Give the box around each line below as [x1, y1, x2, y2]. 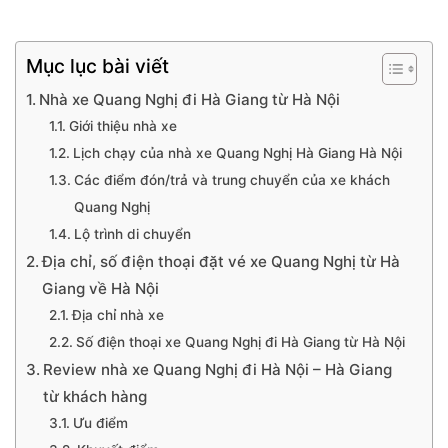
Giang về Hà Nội [42, 279, 160, 298]
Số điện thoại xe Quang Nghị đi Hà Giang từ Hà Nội [75, 334, 405, 350]
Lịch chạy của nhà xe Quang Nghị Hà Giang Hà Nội [72, 145, 402, 161]
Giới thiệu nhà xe [68, 118, 177, 134]
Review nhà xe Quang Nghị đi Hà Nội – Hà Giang [43, 360, 393, 379]
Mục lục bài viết [26, 54, 169, 79]
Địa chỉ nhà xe [71, 307, 164, 323]
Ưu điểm [72, 415, 128, 431]
